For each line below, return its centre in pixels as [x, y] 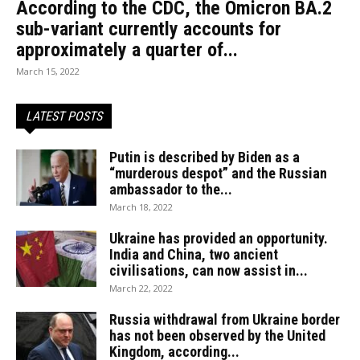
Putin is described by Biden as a [205, 157]
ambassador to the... [171, 190]
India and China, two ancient [194, 255]
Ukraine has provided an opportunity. [219, 239]
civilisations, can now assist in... [209, 271]
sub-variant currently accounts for [149, 29]
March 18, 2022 [141, 207]
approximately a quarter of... [127, 50]
